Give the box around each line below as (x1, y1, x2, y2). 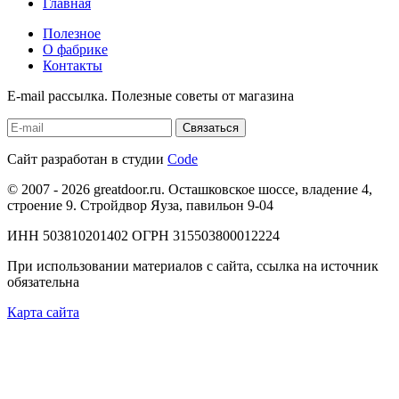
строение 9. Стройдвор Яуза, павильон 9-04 (7, 197, 273, 213)
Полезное (43, 25, 101, 41)
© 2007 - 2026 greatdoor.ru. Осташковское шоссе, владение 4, (7, 181, 372, 197)
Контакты (43, 57, 102, 73)
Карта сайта (7, 304, 79, 320)
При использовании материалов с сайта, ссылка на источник (7, 257, 379, 273)
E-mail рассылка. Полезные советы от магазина (7, 87, 294, 103)
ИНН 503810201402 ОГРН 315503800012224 (7, 227, 280, 243)
